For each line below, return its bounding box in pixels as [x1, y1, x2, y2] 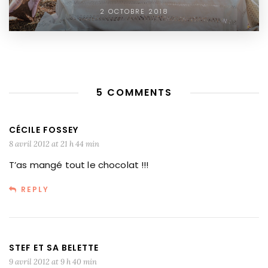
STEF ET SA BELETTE [9, 242, 99, 254]
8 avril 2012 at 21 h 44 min [9, 139, 99, 149]
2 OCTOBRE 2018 [99, 7, 169, 16]
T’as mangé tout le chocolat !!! [9, 159, 149, 171]
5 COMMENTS [96, 86, 172, 99]
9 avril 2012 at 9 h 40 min [9, 257, 97, 267]
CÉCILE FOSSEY [9, 124, 78, 136]
